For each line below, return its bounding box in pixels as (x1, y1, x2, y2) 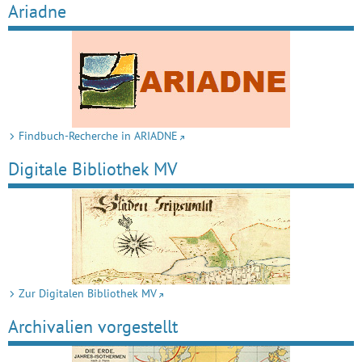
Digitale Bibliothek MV (8, 157, 178, 181)
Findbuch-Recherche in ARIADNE (19, 128, 178, 144)
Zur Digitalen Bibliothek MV (19, 286, 157, 301)
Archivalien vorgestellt (8, 314, 178, 339)
